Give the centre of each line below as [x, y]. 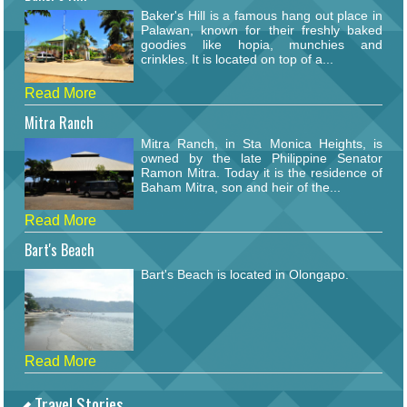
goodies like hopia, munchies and [262, 45]
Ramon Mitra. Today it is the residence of [262, 172]
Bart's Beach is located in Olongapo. [245, 275]
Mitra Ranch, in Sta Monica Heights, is [262, 143]
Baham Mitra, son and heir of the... [241, 187]
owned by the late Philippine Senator [262, 158]
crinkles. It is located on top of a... [237, 60]
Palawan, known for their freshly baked [262, 30]
